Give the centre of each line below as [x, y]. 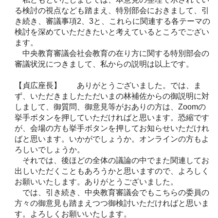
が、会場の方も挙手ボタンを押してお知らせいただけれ [112, 128]
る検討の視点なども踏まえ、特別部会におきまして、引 [112, 10]
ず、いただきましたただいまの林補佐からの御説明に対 [112, 96]
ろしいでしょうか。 [50, 149]
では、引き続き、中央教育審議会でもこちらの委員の [112, 192]
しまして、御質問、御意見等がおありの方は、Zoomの [110, 107]
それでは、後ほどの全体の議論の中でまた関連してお [112, 160]
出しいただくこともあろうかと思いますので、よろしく [112, 171]
